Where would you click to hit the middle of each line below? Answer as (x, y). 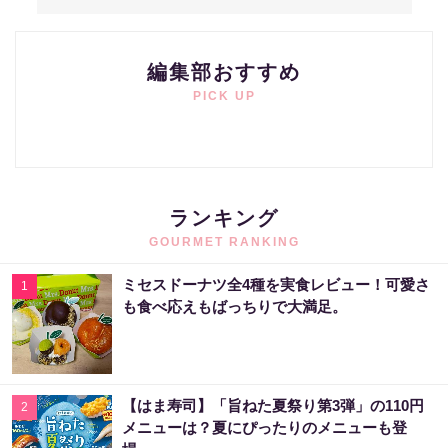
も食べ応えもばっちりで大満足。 (234, 306)
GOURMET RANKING (224, 241)
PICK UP (224, 95)
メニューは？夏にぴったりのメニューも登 (264, 427)
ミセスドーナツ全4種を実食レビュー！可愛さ (276, 284)
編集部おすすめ (224, 71)
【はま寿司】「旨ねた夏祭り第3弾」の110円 (273, 405)
